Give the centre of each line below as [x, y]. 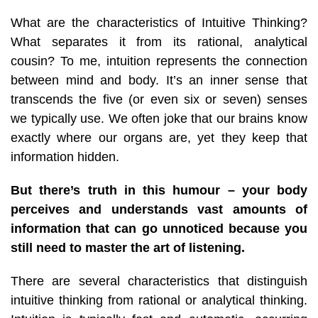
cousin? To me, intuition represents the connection [159, 61]
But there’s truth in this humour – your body [159, 190]
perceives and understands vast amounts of [159, 209]
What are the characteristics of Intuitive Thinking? [159, 22]
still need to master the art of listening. [128, 247]
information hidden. [67, 157]
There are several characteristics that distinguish [159, 281]
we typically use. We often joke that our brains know [159, 118]
